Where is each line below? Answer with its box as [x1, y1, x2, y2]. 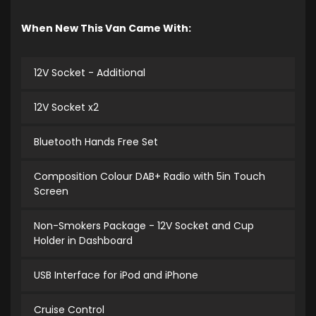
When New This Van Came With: [21, 21, 191, 35]
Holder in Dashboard [34, 233, 133, 248]
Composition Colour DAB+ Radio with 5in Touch [34, 169, 265, 183]
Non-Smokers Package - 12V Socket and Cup [34, 219, 254, 233]
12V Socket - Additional [34, 66, 145, 80]
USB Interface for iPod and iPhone [34, 268, 198, 282]
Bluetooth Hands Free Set [34, 135, 158, 149]
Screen [34, 184, 68, 198]
